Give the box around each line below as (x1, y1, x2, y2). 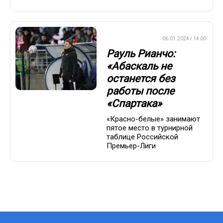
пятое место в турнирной (107, 123, 193, 132)
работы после (107, 85, 174, 98)
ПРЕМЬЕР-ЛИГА (110, 35, 148, 41)
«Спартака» (107, 98, 162, 110)
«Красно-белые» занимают (107, 114, 200, 123)
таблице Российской (107, 132, 178, 141)
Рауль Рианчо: (107, 48, 175, 60)
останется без (107, 73, 175, 85)
